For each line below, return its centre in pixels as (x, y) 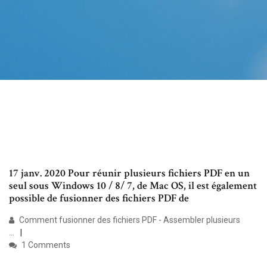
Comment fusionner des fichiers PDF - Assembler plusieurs (129, 220)
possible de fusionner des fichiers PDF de (100, 198)
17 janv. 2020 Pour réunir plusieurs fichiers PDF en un (129, 173)
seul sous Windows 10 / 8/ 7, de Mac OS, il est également (133, 186)
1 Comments (45, 245)
